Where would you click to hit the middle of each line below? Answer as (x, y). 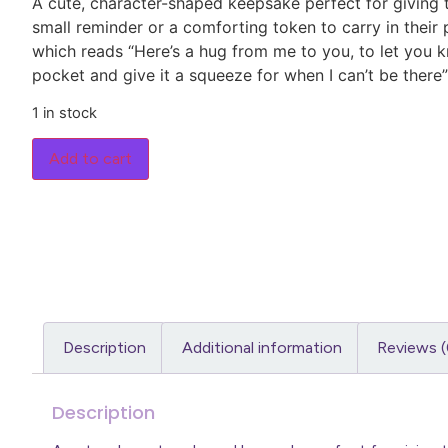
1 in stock (64, 112)
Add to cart (90, 159)
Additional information (261, 347)
